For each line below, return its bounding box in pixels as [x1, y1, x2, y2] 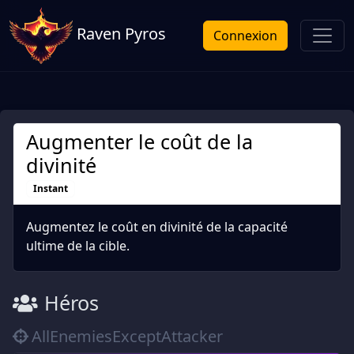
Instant [32, 182, 68, 196]
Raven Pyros [73, 23, 166, 45]
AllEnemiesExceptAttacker [32, 326, 223, 348]
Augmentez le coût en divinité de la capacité [26, 218, 288, 236]
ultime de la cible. [26, 237, 130, 255]
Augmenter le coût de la [26, 128, 253, 155]
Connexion [213, 27, 277, 44]
